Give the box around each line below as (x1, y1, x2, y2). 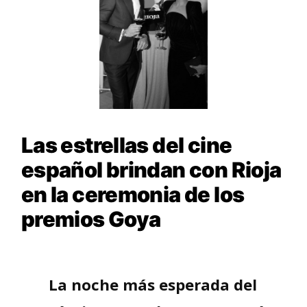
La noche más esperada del (48, 274, 257, 295)
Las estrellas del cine (21, 132, 232, 158)
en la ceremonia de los (21, 181, 245, 207)
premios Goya (21, 206, 164, 232)
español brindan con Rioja (21, 156, 282, 182)
